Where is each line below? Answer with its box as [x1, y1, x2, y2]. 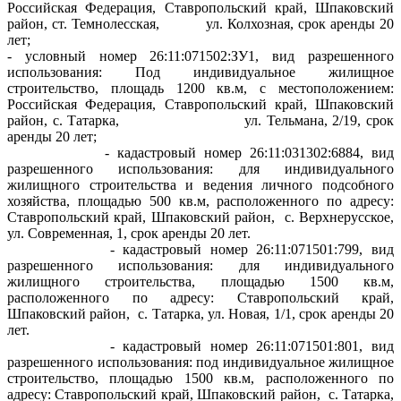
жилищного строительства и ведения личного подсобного [7, 176, 394, 192]
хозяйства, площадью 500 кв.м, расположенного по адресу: [7, 192, 394, 209]
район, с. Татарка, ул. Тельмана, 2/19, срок [7, 112, 394, 128]
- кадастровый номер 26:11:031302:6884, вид [7, 144, 394, 160]
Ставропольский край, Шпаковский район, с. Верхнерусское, [7, 209, 394, 225]
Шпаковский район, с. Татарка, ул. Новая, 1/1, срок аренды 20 [7, 305, 394, 321]
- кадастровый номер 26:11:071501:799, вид [7, 241, 394, 257]
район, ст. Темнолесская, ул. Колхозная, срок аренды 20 [7, 15, 394, 31]
